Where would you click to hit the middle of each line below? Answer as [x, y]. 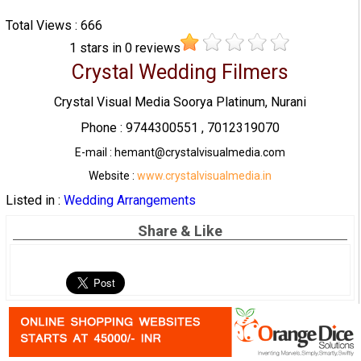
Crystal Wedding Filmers [180, 73]
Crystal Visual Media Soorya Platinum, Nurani [180, 102]
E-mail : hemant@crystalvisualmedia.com [180, 153]
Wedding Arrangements [129, 201]
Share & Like [180, 231]
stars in [103, 48]
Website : [112, 176]
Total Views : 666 [54, 25]
